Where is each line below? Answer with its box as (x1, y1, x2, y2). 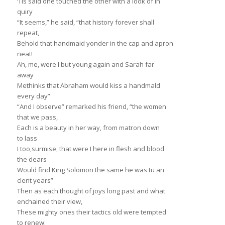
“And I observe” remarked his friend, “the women (17, 102, 166, 111)
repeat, (17, 28, 39, 38)
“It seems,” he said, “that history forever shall (17, 18, 154, 27)
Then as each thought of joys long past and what (17, 186, 165, 196)
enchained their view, (17, 197, 82, 206)
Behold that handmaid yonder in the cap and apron (17, 39, 173, 48)
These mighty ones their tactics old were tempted (17, 207, 166, 217)
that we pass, (17, 113, 58, 122)
